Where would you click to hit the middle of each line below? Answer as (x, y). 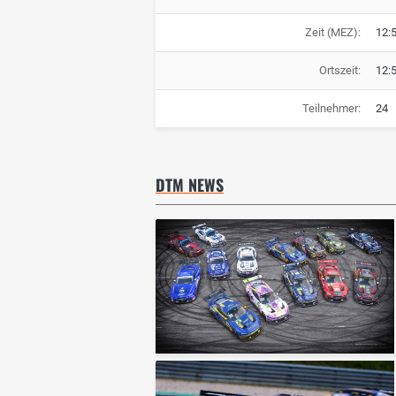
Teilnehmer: (331, 109)
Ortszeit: (339, 71)
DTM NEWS (190, 185)
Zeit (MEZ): (332, 33)
